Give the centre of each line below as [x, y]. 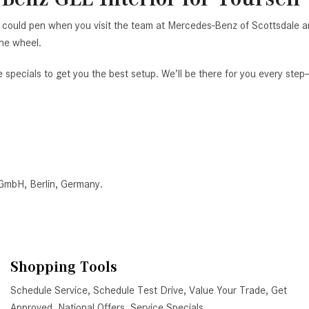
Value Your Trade [227, 290]
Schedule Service [49, 290]
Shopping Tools [63, 267]
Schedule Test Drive [138, 290]
